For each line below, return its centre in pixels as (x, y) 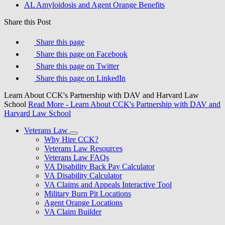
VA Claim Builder (73, 212)
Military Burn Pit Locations (88, 194)
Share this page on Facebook (82, 54)
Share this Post (27, 22)
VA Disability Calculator (83, 176)
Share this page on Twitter (78, 66)
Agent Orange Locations (83, 203)
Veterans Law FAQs (77, 157)
